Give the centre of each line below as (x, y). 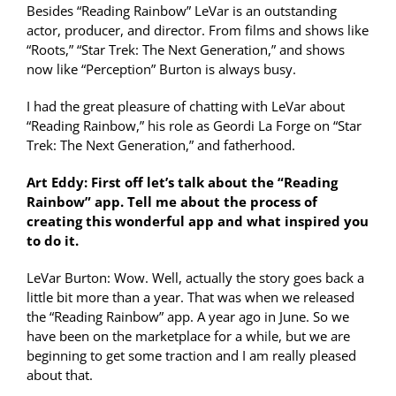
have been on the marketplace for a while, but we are (188, 336)
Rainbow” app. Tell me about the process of (172, 202)
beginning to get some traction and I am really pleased (191, 356)
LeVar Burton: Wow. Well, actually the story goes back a (195, 278)
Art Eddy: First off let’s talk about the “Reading (182, 183)
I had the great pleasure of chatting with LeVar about (186, 107)
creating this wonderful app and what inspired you (198, 221)
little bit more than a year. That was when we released (190, 297)
